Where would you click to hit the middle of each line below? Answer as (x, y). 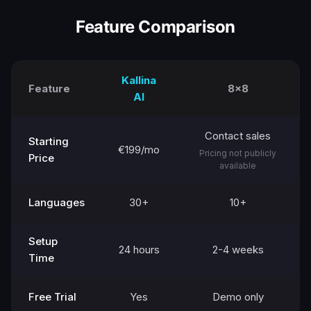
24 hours (139, 250)
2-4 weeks (238, 250)
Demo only (238, 297)
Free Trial (52, 297)
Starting (49, 141)
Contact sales (238, 136)
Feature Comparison (155, 27)
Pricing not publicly (238, 153)
